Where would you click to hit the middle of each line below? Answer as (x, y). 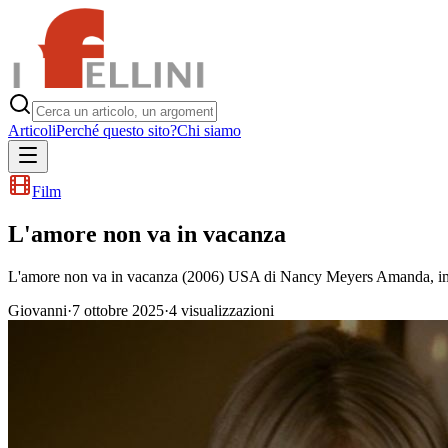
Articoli (32, 130)
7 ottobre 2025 (118, 310)
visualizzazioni (225, 310)
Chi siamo (209, 130)
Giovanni (37, 310)
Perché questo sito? (116, 130)
